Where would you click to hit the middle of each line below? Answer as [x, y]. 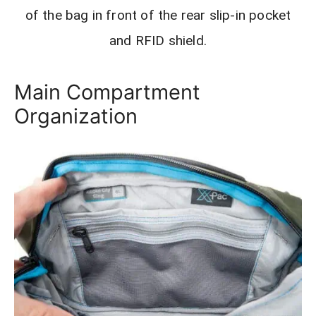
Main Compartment [107, 92]
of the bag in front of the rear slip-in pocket [158, 16]
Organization [76, 116]
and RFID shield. [158, 41]
